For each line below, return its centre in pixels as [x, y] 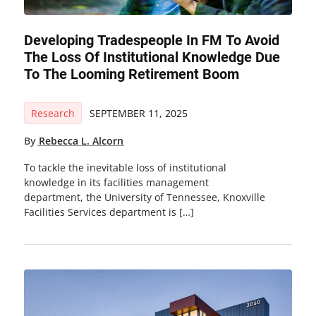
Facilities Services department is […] [109, 212]
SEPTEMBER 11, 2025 [138, 113]
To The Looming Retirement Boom [131, 74]
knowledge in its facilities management [116, 183]
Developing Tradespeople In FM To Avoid [151, 41]
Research [53, 113]
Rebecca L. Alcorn [81, 140]
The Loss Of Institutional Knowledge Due [152, 57]
